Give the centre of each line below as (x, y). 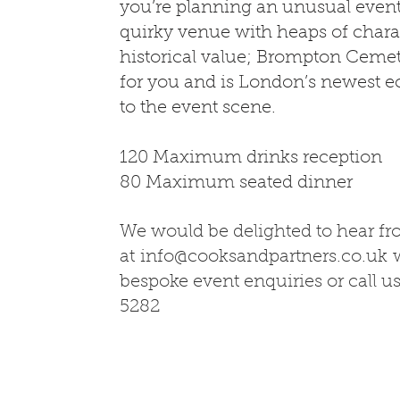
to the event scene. (198, 108)
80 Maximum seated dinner (236, 183)
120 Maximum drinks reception (251, 158)
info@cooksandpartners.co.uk (264, 257)
